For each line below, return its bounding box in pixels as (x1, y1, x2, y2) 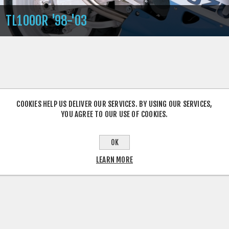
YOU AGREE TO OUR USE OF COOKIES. (61, 109, 168, 119)
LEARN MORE (96, 154, 133, 165)
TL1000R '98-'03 (6, 13, 87, 29)
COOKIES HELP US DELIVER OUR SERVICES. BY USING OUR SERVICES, (16, 99, 213, 109)
